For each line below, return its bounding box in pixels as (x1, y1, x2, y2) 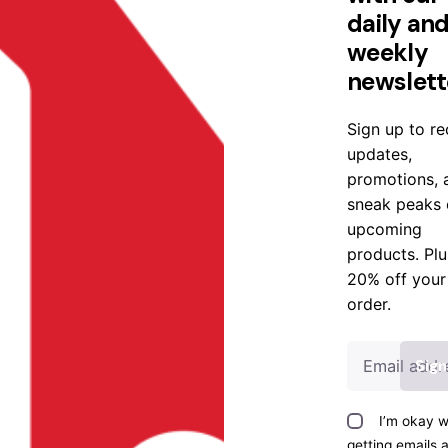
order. (347, 294, 392, 314)
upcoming (347, 219, 423, 239)
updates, (347, 144, 413, 164)
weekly (347, 37, 428, 69)
